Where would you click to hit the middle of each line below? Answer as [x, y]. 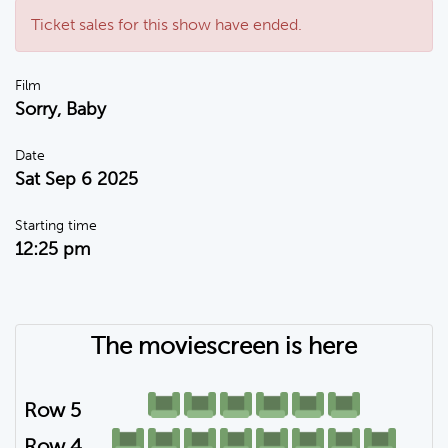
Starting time [56, 225]
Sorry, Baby [60, 109]
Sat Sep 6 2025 [76, 179]
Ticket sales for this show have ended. [166, 24]
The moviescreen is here [224, 345]
